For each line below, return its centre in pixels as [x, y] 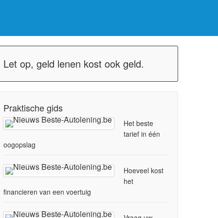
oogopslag [20, 145]
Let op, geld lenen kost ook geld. [74, 64]
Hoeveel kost [144, 171]
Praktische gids [33, 108]
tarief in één [142, 134]
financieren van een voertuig [47, 192]
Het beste [139, 123]
